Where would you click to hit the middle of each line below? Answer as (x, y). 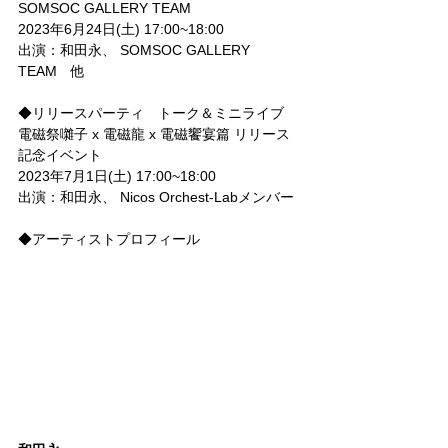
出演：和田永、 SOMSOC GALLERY (136, 50)
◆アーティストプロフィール (109, 239)
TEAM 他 (51, 71)
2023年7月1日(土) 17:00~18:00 (117, 176)
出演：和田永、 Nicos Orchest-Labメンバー (156, 197)
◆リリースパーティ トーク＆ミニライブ (151, 113)
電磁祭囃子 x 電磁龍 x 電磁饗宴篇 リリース (154, 134)
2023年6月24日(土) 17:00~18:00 (121, 29)
